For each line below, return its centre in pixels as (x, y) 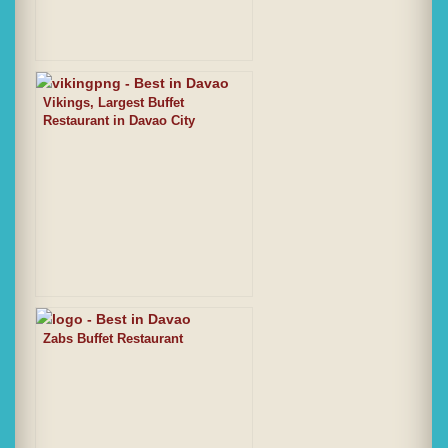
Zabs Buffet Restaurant (113, 339)
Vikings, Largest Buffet (113, 103)
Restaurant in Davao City (119, 121)
